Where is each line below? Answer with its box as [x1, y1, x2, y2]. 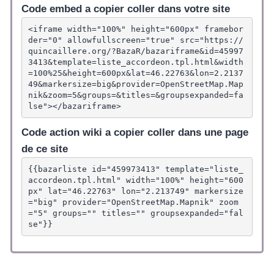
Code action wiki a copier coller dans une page [21, 127, 248, 139]
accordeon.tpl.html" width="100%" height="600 [28, 175, 243, 185]
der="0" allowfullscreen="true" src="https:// [28, 35, 243, 45]
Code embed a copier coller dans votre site [21, 3, 230, 15]
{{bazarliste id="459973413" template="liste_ [28, 164, 243, 174]
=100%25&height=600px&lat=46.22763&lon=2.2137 [28, 68, 243, 78]
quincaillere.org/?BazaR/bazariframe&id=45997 [28, 46, 243, 56]
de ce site [21, 143, 68, 155]
